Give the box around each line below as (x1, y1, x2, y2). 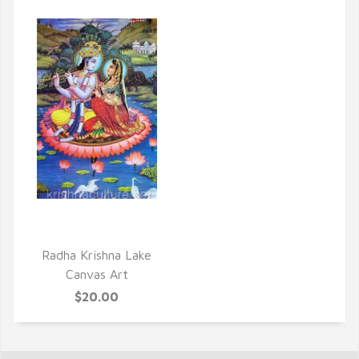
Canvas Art (65, 267, 128, 281)
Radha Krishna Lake (42, 248, 151, 262)
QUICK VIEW (54, 226, 139, 243)
